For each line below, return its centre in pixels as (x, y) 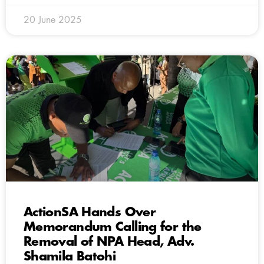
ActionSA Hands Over (90, 212)
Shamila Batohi (70, 256)
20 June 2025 (53, 20)
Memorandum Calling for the (113, 227)
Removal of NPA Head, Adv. (109, 242)
